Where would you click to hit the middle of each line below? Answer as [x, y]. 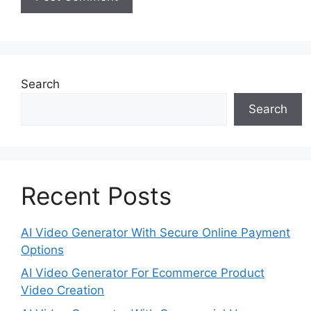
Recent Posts [96, 195]
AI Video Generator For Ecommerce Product [143, 273]
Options [42, 250]
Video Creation [62, 291]
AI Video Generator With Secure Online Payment [155, 232]
